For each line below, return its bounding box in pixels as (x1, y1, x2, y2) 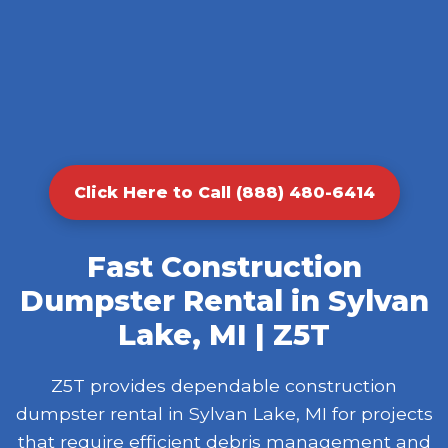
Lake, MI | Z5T (118, 316, 330, 352)
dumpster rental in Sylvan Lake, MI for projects (15, 402, 433, 424)
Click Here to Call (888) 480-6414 (73, 182, 375, 202)
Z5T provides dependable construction (51, 374, 397, 396)
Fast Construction (86, 248, 362, 284)
